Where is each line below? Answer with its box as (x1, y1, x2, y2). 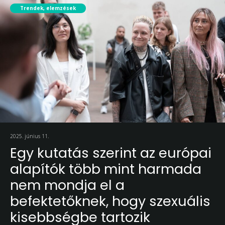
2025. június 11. (10, 133, 49, 140)
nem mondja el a (10, 176, 125, 195)
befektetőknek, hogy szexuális (10, 192, 210, 211)
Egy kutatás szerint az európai (10, 144, 211, 163)
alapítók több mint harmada (10, 160, 201, 179)
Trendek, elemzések (20, 5, 76, 12)
